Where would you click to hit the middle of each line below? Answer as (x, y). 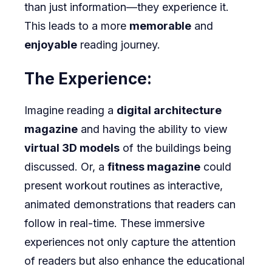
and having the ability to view (153, 129)
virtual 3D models (72, 148)
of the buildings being (175, 148)
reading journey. (119, 45)
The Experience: (88, 79)
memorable (160, 26)
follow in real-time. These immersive (114, 223)
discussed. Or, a (66, 167)
